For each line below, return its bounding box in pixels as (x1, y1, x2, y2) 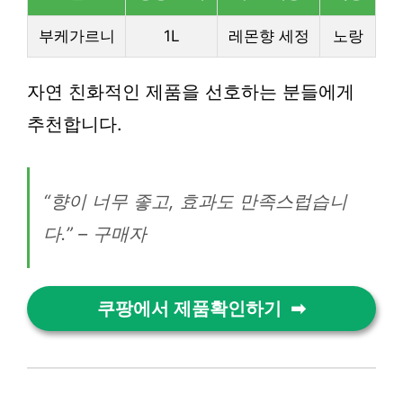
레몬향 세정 (228, 27, 309, 45)
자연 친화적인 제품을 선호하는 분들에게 (27, 81, 354, 103)
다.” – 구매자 (43, 223, 147, 245)
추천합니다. (27, 113, 122, 135)
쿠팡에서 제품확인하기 (97, 299, 282, 318)
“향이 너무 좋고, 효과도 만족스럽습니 (43, 191, 347, 212)
